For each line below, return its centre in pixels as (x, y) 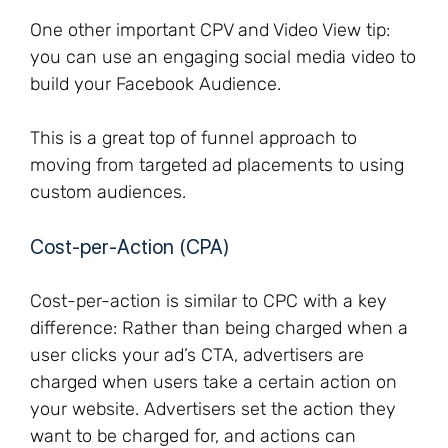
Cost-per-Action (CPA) (129, 247)
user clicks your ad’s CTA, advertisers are (197, 355)
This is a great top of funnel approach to (193, 138)
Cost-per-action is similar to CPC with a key (208, 301)
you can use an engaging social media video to (223, 57)
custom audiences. (108, 192)
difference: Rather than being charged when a (219, 328)
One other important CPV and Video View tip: (210, 30)
